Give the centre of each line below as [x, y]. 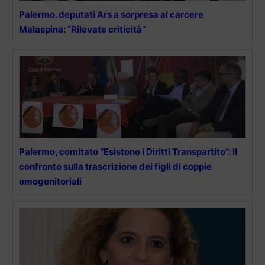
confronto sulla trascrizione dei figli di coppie [115, 166]
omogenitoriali [50, 181]
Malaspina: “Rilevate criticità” [82, 29]
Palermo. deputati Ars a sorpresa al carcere [111, 14]
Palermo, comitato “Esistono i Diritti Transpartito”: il [128, 151]
